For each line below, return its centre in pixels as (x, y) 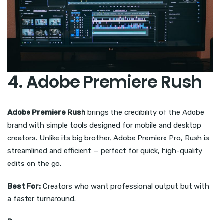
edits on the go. (34, 164)
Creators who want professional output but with (125, 186)
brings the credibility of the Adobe (145, 113)
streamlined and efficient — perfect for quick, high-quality (105, 151)
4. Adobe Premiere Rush (105, 82)
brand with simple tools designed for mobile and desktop (104, 125)
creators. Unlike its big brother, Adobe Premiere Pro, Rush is (108, 138)
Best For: (24, 186)
